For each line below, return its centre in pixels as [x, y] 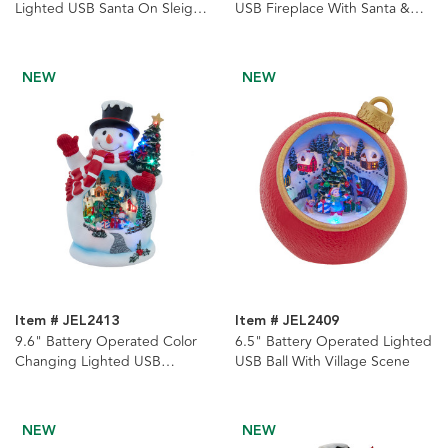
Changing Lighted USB [88, 362]
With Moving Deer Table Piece [110, 29]
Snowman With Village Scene [106, 382]
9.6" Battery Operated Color [106, 342]
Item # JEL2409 [286, 321]
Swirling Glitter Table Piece [318, 29]
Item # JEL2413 [67, 321]
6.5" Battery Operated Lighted [333, 342]
